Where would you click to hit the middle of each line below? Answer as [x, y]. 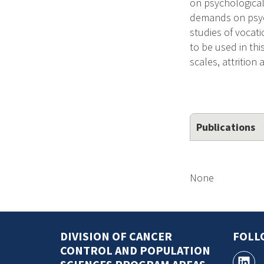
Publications [226, 127]
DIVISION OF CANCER [116, 236]
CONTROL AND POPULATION [135, 250]
